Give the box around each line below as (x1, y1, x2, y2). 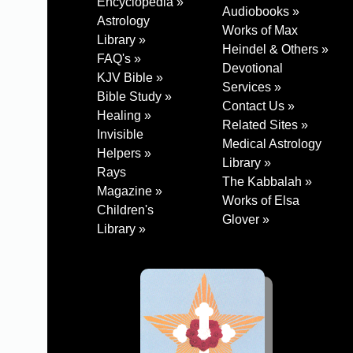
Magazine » (97, 184, 162, 199)
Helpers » (97, 147, 151, 161)
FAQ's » (97, 52, 141, 66)
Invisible (97, 128, 143, 142)
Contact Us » (222, 99, 295, 113)
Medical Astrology (222, 137, 321, 151)
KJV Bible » (97, 71, 163, 85)
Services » (222, 80, 281, 95)
